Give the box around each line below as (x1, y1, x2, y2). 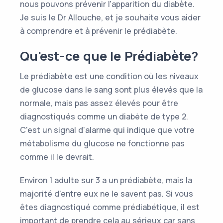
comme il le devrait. (20, 151, 94, 162)
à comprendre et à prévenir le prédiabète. (20, 25, 177, 36)
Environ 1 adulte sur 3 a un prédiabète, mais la (20, 175, 192, 186)
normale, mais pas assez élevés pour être (20, 98, 178, 109)
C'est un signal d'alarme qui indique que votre (20, 124, 195, 135)
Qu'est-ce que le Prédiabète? (20, 47, 198, 65)
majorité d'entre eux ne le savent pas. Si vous (20, 188, 193, 199)
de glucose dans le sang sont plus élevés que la (20, 84, 203, 95)
